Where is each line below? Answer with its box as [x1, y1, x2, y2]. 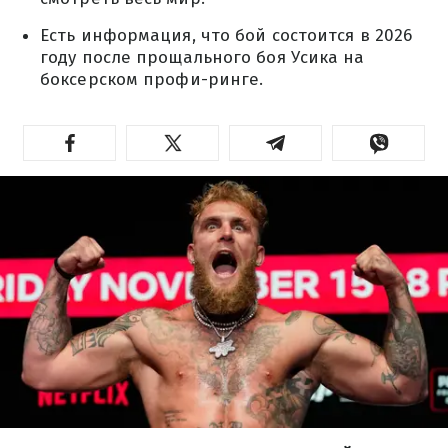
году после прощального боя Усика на [40, 47, 365, 68]
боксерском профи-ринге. [40, 69, 264, 90]
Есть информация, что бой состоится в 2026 [40, 25, 413, 46]
